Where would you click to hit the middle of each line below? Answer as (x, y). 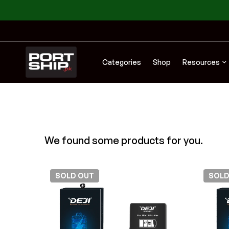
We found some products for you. (124, 140)
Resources (201, 62)
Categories (122, 62)
